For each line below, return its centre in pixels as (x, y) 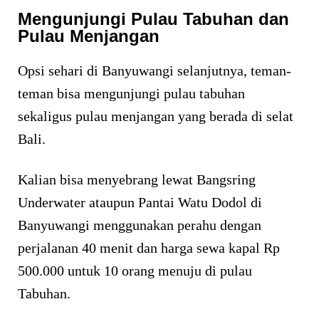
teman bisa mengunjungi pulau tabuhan (131, 94)
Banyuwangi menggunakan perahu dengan (140, 225)
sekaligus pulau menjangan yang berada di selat (156, 116)
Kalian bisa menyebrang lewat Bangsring (137, 180)
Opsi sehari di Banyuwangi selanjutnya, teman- (155, 71)
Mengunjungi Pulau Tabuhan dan (153, 19)
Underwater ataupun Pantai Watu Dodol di (140, 203)
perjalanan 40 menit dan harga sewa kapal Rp (149, 248)
